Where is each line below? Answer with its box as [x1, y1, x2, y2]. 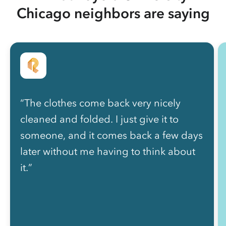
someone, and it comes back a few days [20, 129, 203, 141]
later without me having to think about [20, 145, 195, 157]
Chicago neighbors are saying [16, 5, 210, 22]
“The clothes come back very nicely [20, 97, 181, 109]
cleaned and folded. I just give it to [20, 113, 179, 125]
